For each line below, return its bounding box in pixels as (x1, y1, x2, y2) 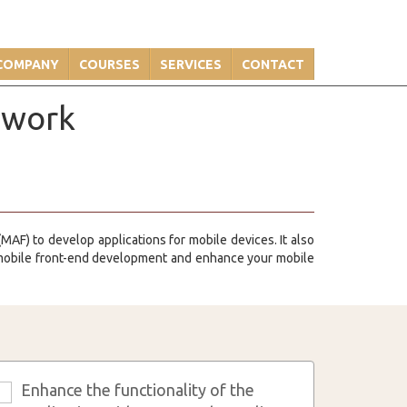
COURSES (79, 57, 140, 72)
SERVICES (160, 57, 222, 72)
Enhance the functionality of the (21, 381, 255, 399)
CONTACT (242, 57, 304, 72)
